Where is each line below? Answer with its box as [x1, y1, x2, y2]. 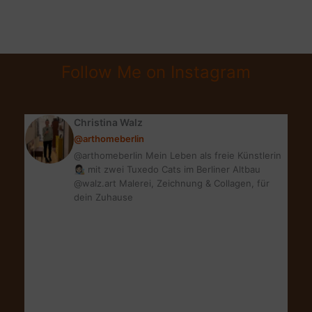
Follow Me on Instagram [61, 61, 251, 82]
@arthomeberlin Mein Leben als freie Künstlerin [74, 149, 281, 161]
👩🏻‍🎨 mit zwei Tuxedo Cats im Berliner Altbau [74, 163, 260, 175]
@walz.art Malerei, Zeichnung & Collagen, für [74, 177, 270, 189]
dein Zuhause [74, 191, 133, 203]
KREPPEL [29, 83, 75, 97]
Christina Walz [74, 116, 143, 128]
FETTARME [29, 65, 84, 79]
